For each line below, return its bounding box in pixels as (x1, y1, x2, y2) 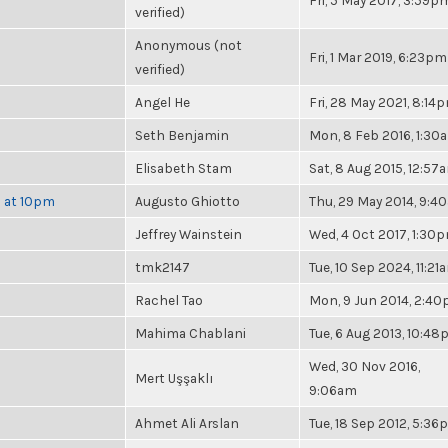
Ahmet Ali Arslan (135, 415, 239, 431)
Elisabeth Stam (135, 160, 232, 176)
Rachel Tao (135, 292, 203, 308)
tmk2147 (135, 259, 190, 275)
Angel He (135, 94, 190, 110)
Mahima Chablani (135, 325, 246, 341)
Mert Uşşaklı (135, 370, 214, 386)
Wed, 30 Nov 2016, (309, 358, 420, 374)
